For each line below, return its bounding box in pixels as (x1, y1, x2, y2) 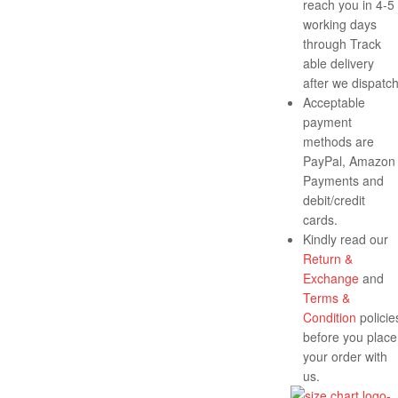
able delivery (303, 53, 374, 72)
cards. (303, 210, 338, 228)
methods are (303, 131, 374, 150)
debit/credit (303, 190, 365, 209)
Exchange (303, 268, 359, 287)
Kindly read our (303, 229, 388, 248)
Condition (303, 307, 356, 326)
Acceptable (303, 92, 365, 111)
